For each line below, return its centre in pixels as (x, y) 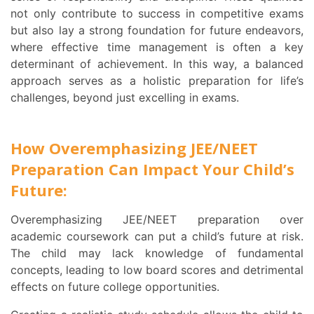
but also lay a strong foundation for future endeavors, (157, 30)
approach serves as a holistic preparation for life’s (157, 81)
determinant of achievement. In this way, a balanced (157, 64)
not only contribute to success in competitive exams (157, 14)
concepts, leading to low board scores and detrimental (157, 270)
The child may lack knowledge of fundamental (157, 253)
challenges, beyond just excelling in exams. (125, 98)
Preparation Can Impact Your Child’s (152, 169)
